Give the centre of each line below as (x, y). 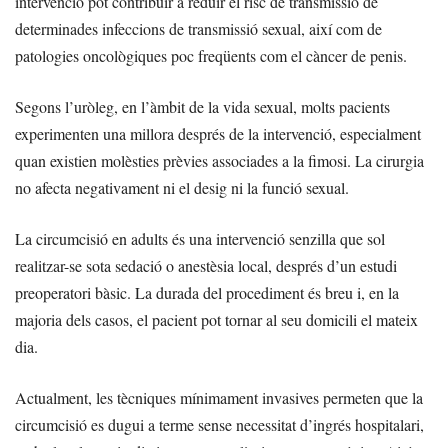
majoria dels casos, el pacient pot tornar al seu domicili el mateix (216, 320)
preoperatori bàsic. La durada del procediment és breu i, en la (207, 293)
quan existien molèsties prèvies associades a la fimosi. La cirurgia (219, 161)
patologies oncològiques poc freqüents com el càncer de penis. (211, 56)
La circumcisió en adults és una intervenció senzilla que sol (200, 239)
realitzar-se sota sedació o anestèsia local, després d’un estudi (206, 266)
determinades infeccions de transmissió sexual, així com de (198, 29)
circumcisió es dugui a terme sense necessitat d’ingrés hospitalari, (219, 425)
